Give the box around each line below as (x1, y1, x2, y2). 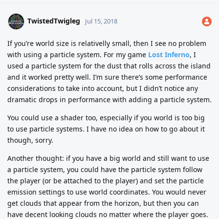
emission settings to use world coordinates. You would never (7, 187, 206, 197)
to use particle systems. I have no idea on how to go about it (7, 124, 205, 133)
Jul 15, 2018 (85, 16, 117, 25)
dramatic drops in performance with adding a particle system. (7, 94, 212, 104)
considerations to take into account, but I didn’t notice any (7, 83, 198, 93)
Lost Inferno (148, 49, 190, 59)
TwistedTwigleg (27, 16, 80, 25)
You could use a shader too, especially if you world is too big (7, 112, 205, 122)
